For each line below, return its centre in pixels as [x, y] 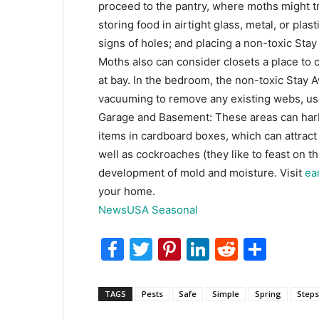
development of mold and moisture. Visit [202, 172]
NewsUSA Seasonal [148, 209]
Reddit [273, 249]
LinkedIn [255, 249]
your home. [127, 191]
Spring [268, 293]
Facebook [177, 249]
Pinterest [230, 249]
